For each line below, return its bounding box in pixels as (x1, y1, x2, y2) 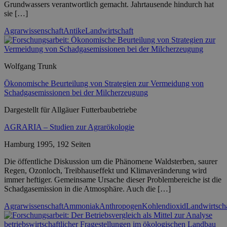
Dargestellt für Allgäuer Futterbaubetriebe (4, 105, 137, 114)
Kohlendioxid (142, 201, 186, 210)
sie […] (4, 9, 28, 18)
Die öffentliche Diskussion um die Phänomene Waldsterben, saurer (4, 157, 217, 166)
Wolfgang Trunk (4, 61, 57, 70)
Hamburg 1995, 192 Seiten (4, 139, 91, 148)
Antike (63, 26, 85, 35)
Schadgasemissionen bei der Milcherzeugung (4, 88, 148, 97)
